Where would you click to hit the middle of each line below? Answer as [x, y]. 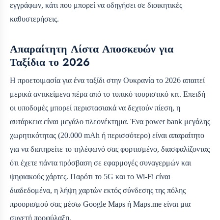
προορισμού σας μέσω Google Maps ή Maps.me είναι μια [100, 204]
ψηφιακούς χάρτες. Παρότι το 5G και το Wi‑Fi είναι [90, 177]
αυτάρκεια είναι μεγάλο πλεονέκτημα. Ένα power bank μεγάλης [110, 122]
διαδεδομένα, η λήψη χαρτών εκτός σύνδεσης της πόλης [98, 191]
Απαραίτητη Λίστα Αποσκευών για [92, 49]
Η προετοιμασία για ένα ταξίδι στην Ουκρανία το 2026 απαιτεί [107, 81]
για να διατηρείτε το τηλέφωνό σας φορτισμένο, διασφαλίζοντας [110, 149]
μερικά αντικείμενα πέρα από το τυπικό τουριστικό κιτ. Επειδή [108, 94]
